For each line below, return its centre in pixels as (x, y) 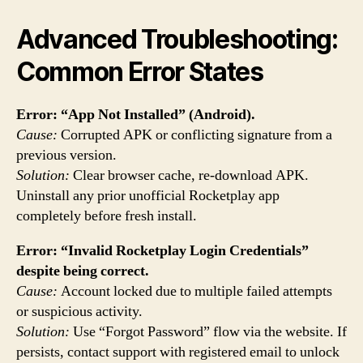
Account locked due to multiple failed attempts (195, 291)
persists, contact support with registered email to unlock (178, 352)
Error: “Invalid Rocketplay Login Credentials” (162, 250)
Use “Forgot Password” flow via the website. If (208, 331)
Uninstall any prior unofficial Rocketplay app (148, 195)
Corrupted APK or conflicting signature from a (195, 135)
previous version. (66, 155)
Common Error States (140, 71)
